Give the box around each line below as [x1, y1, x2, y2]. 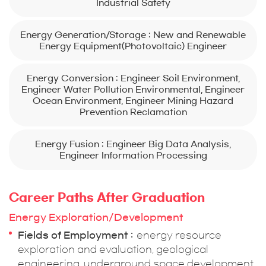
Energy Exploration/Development [9, 213, 183, 222]
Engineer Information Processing [59, 151, 207, 160]
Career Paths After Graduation [9, 192, 205, 203]
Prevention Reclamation [79, 107, 187, 116]
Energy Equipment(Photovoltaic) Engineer [39, 42, 227, 50]
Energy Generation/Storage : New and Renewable [20, 30, 246, 39]
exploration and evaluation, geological [18, 245, 208, 254]
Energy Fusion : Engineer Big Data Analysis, [35, 140, 231, 148]
